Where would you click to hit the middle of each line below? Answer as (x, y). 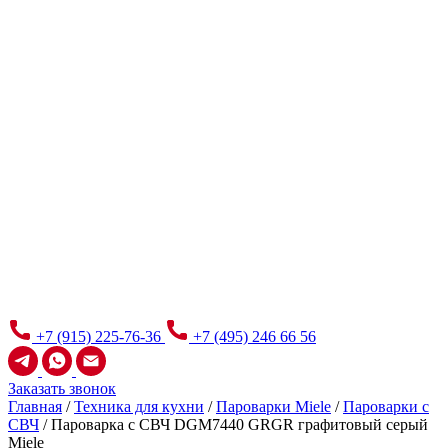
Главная (35, 406)
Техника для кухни (139, 406)
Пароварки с (386, 406)
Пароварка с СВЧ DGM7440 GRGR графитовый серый (239, 424)
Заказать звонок (62, 388)
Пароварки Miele (273, 406)
